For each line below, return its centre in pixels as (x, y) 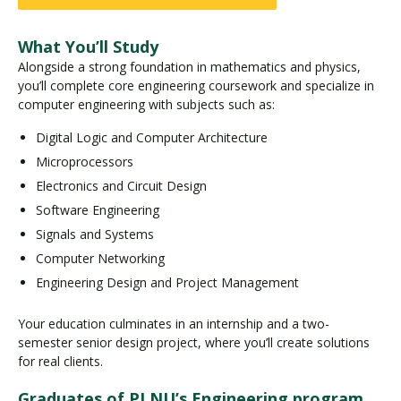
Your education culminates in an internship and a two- (174, 323)
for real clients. (60, 361)
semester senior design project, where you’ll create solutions (194, 342)
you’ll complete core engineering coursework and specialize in (196, 85)
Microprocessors (85, 162)
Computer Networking (100, 259)
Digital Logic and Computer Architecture (152, 138)
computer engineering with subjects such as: (146, 104)
